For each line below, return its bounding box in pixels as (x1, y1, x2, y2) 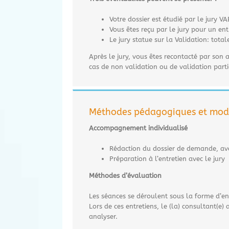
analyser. (89, 212, 118, 220)
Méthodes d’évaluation (89, 171, 162, 179)
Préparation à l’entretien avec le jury (109, 154, 225, 163)
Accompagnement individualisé (89, 124, 188, 132)
